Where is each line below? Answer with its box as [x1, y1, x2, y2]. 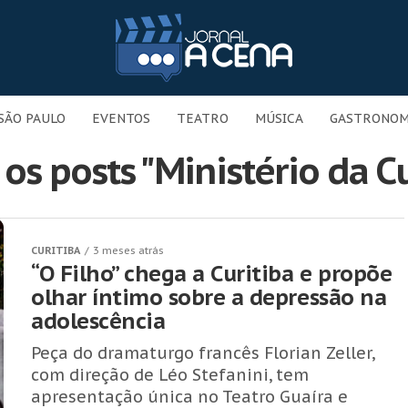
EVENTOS [92, 110, 150, 127]
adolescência [31, 307, 166, 335]
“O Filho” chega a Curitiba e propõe [31, 260, 393, 288]
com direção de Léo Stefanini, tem [31, 364, 309, 385]
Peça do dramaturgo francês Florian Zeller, [31, 342, 374, 363]
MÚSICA [255, 110, 303, 127]
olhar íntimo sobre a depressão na [31, 283, 387, 311]
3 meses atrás [93, 244, 164, 257]
